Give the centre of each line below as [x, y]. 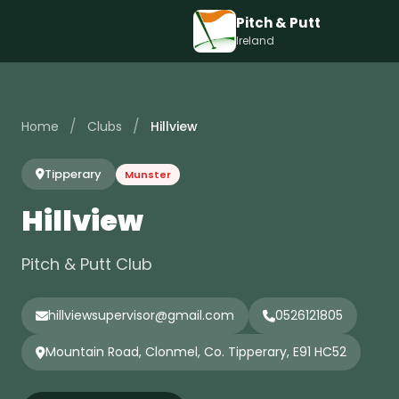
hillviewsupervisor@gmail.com [141, 315]
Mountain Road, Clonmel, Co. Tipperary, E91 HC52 [196, 352]
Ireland [255, 41]
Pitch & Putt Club [87, 264]
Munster [148, 174]
